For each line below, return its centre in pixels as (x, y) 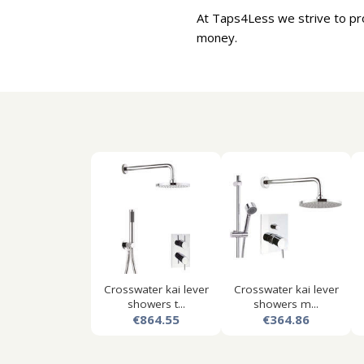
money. (217, 37)
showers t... (156, 304)
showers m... (286, 304)
